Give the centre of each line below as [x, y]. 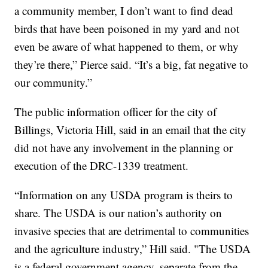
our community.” [54, 83]
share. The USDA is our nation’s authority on [118, 213]
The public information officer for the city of [116, 112]
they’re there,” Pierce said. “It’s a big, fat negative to [132, 65]
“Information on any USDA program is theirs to [124, 195]
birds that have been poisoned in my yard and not [127, 29]
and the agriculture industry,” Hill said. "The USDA [133, 249]
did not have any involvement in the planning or [124, 148]
